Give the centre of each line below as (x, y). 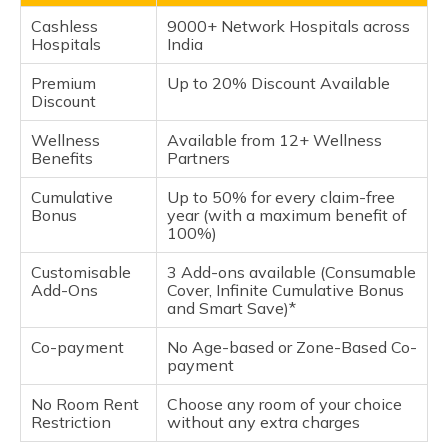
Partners (198, 158)
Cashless (64, 26)
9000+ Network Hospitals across (288, 26)
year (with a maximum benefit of (287, 215)
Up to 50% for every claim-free (281, 197)
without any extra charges (263, 422)
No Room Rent (85, 404)
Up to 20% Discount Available (278, 83)
